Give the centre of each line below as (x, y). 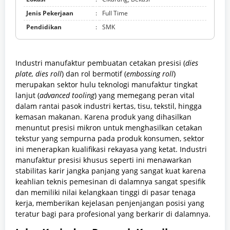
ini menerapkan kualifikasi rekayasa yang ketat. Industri (111, 149)
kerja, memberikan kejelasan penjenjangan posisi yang (110, 203)
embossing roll (150, 74)
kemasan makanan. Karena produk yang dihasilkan (103, 117)
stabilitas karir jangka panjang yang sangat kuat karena (111, 171)
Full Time (115, 13)
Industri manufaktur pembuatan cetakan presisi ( (100, 63)
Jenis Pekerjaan (50, 13)
